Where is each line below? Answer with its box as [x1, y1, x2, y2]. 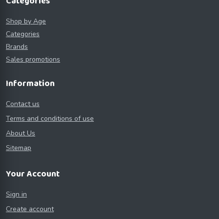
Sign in [6, 189, 27, 199]
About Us [6, 128, 35, 138]
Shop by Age [6, 16, 46, 26]
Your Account [6, 167, 60, 181]
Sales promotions [6, 54, 60, 64]
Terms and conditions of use [6, 113, 94, 123]
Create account [6, 204, 54, 214]
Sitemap [6, 143, 31, 153]
